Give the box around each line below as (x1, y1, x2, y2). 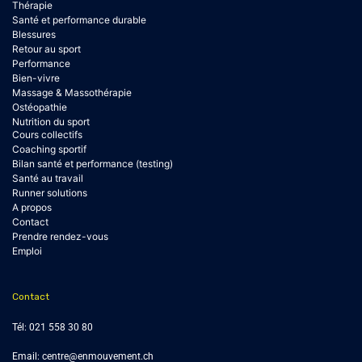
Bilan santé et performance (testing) (12, 158, 173, 170)
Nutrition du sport (12, 116, 90, 128)
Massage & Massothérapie (12, 86, 132, 99)
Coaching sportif (12, 143, 86, 156)
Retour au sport (12, 43, 81, 56)
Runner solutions (12, 187, 87, 200)
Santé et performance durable (12, 14, 146, 27)
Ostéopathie (12, 101, 67, 114)
